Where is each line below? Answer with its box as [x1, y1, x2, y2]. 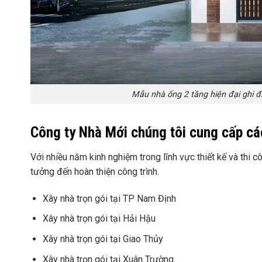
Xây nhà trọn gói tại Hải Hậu [42, 213, 156, 225]
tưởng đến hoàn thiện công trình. [30, 166, 159, 178]
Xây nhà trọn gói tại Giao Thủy [42, 233, 163, 245]
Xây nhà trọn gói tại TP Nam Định [42, 192, 176, 204]
